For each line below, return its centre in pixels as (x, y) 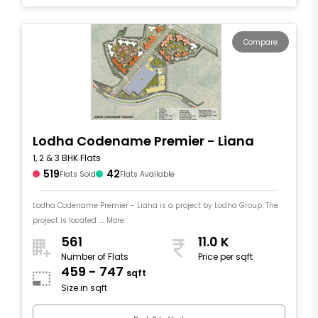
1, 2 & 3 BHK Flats (67, 158)
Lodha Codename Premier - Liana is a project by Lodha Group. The (155, 205)
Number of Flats (95, 257)
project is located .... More (78, 220)
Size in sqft (84, 288)
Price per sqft (225, 257)
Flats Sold (78, 174)
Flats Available (147, 174)
